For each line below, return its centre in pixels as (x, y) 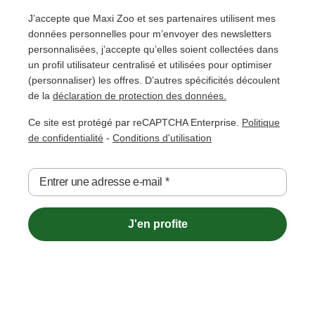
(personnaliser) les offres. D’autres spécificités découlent (154, 80)
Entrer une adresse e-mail (101, 181)
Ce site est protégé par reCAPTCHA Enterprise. (135, 122)
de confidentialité (66, 137)
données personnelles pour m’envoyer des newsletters (150, 33)
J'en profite (157, 224)
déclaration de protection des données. (140, 95)
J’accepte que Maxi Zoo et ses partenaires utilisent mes (152, 18)
